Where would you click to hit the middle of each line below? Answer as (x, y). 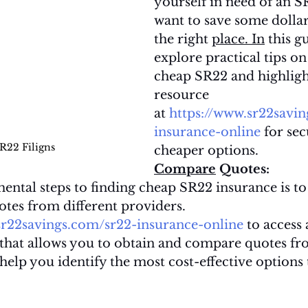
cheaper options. (206, 151)
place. (230, 39)
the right (183, 39)
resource (183, 95)
